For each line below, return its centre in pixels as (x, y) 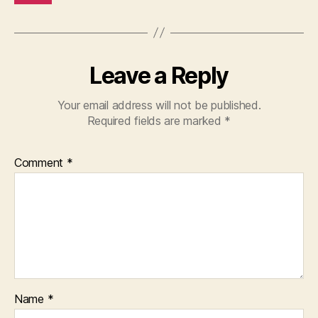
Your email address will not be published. (159, 105)
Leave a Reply (159, 75)
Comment (40, 162)
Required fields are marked (156, 120)
